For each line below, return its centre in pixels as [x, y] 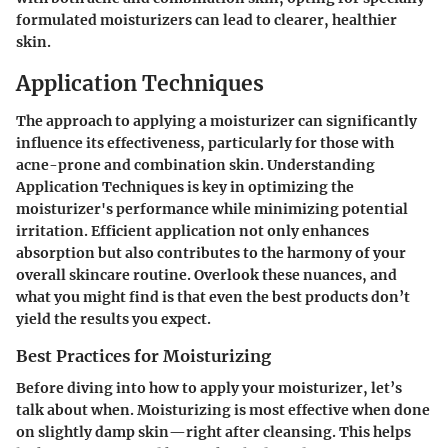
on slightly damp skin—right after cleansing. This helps [213, 432]
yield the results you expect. [113, 319]
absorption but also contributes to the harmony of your [211, 253]
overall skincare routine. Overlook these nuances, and [206, 275]
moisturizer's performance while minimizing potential [212, 209]
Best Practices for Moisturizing [143, 356]
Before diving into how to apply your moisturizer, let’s [209, 388]
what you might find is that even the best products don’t [213, 297]
